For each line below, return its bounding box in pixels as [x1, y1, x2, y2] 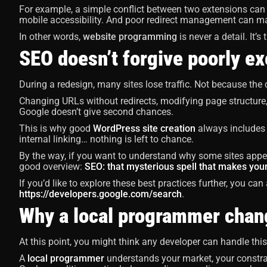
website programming [83, 31, 177, 42]
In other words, [19, 31, 83, 42]
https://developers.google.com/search [19, 188, 182, 200]
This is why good [19, 123, 93, 134]
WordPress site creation [93, 123, 195, 134]
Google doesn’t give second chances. [19, 106, 173, 117]
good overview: [19, 161, 85, 172]
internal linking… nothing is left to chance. [19, 133, 194, 145]
